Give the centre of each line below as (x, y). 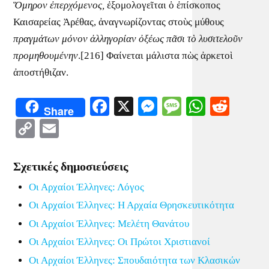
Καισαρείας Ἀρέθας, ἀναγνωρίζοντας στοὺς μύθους (119, 22)
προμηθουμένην (46, 56)
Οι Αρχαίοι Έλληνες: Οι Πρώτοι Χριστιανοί (119, 242)
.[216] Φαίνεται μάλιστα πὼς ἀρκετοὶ (156, 56)
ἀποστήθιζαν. (41, 73)
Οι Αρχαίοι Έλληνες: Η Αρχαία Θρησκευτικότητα (131, 205)
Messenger (199, 106)
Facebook (147, 106)
